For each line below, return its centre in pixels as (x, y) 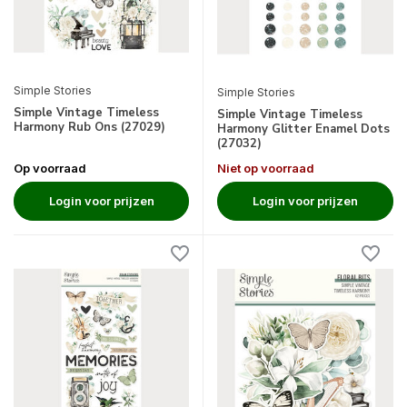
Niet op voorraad (266, 168)
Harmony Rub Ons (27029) (89, 128)
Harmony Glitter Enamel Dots (303, 129)
